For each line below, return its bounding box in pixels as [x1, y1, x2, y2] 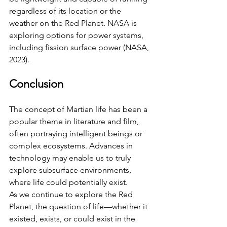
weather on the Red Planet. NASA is [9, 18, 139, 28]
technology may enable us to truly [9, 153, 133, 163]
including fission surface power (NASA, [9, 42, 151, 52]
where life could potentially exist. [9, 177, 130, 187]
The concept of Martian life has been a [9, 104, 149, 114]
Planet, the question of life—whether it [9, 201, 149, 211]
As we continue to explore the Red [9, 189, 135, 199]
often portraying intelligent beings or [9, 128, 144, 138]
